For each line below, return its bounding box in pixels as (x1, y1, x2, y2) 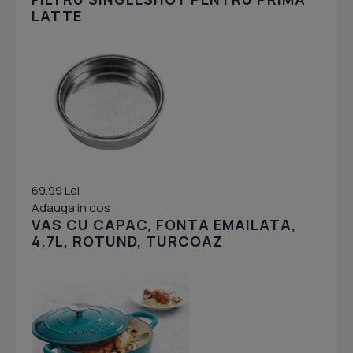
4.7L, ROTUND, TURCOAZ (32, 232, 223, 251)
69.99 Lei (32, 182, 80, 199)
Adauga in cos (32, 199, 110, 216)
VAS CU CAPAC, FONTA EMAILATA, (32, 215, 296, 234)
